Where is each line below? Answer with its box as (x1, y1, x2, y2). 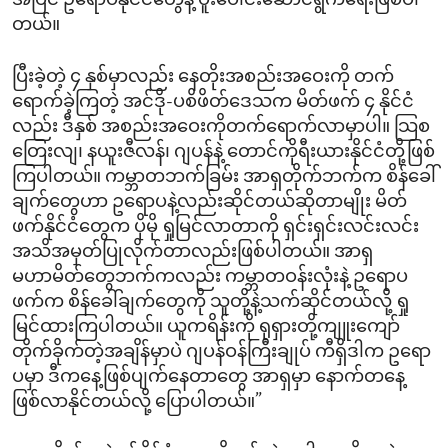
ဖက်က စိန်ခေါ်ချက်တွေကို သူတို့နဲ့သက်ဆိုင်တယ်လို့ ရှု (12, 293, 409, 313)
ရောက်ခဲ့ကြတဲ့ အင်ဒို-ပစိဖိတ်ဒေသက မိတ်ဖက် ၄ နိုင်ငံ (12, 93, 414, 113)
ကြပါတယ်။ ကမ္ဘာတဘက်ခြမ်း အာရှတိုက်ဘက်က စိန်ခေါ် (12, 168, 436, 188)
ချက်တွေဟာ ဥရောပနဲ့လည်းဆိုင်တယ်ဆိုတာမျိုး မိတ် (12, 193, 407, 213)
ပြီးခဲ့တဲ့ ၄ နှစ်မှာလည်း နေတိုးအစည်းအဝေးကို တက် (12, 68, 394, 88)
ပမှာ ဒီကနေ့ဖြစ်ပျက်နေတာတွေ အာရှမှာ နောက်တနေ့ (12, 368, 405, 388)
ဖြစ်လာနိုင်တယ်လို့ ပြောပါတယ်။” (12, 393, 262, 413)
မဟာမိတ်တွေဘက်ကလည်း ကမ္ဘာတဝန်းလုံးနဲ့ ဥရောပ (12, 268, 408, 288)
